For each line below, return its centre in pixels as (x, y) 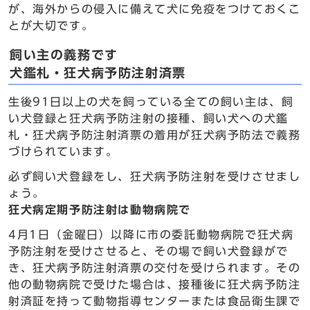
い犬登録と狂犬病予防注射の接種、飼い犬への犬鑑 (148, 118)
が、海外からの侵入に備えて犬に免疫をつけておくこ (155, 9)
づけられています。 (63, 152)
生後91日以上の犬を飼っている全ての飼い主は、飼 (151, 102)
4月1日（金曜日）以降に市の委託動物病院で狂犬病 (151, 235)
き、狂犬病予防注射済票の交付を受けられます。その (155, 268)
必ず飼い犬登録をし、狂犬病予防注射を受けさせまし (155, 176)
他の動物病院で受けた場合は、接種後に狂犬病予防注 (155, 284)
